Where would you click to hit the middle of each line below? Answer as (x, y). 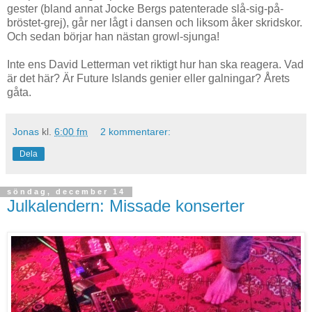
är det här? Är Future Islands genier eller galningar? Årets (148, 78)
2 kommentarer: (136, 131)
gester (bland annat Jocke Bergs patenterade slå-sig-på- (145, 8)
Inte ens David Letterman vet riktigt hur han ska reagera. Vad (155, 64)
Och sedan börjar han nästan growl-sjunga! (113, 36)
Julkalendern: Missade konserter (126, 205)
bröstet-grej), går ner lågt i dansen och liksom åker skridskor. (155, 22)
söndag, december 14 (66, 192)
